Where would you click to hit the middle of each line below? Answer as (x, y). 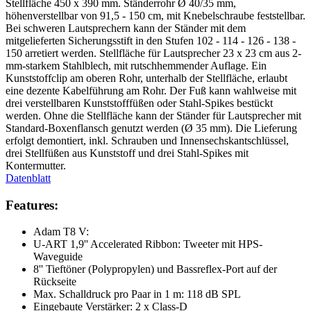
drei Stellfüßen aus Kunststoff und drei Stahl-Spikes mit (127, 153)
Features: (32, 205)
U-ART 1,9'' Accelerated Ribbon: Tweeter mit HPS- (148, 244)
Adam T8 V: (61, 232)
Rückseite (55, 282)
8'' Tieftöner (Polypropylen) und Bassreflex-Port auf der (155, 269)
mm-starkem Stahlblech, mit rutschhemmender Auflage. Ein (136, 65)
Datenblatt (28, 178)
